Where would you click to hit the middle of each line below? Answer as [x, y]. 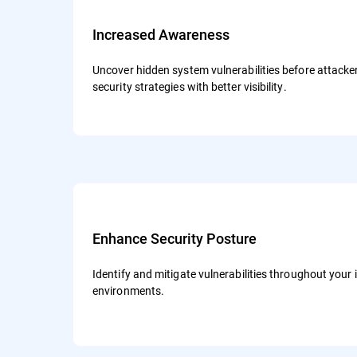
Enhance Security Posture [175, 238]
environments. [129, 290]
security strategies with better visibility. [190, 86]
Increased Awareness [161, 34]
